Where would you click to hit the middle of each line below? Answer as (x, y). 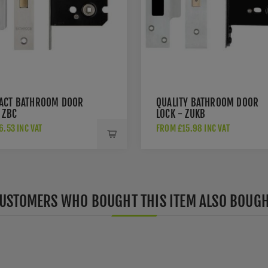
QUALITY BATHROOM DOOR (208, 103)
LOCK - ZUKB (181, 114)
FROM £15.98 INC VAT (193, 128)
